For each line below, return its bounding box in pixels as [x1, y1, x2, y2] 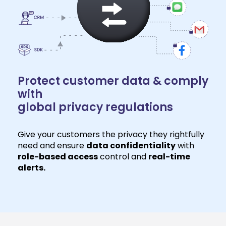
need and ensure [18, 139, 86, 151]
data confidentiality [86, 139, 176, 151]
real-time [148, 150, 190, 162]
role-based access [18, 150, 98, 162]
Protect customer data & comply [18, 73, 208, 89]
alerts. [18, 161, 45, 174]
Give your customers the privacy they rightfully [18, 128, 204, 140]
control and [98, 150, 148, 162]
